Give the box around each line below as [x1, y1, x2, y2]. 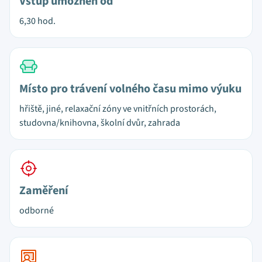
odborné [19, 204, 54, 217]
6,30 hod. [19, 15, 56, 27]
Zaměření [19, 182, 68, 199]
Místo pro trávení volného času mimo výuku [19, 81, 242, 97]
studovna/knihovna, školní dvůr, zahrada [19, 116, 180, 129]
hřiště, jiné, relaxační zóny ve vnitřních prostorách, [19, 102, 216, 115]
